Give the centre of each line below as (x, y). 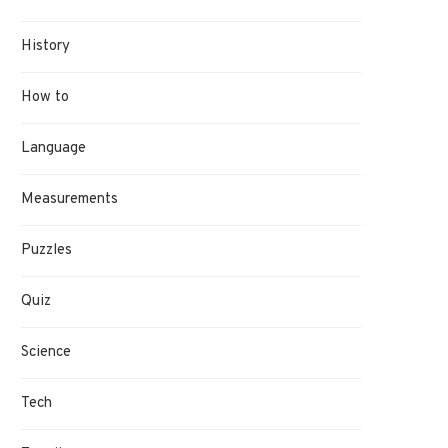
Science (46, 352)
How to (45, 97)
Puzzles (46, 250)
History (45, 46)
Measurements (69, 199)
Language (53, 148)
